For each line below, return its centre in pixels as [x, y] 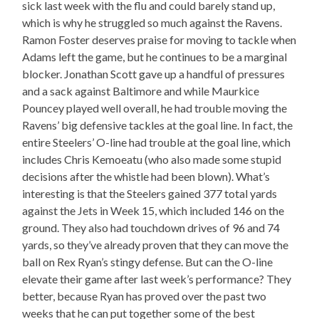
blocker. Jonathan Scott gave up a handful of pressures [154, 74]
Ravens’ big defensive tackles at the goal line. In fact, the [158, 125]
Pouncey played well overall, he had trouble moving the [155, 108]
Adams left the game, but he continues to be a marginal [155, 57]
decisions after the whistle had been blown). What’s [146, 177]
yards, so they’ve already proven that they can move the [156, 245]
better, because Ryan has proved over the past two [145, 296]
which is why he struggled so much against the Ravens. [152, 23]
